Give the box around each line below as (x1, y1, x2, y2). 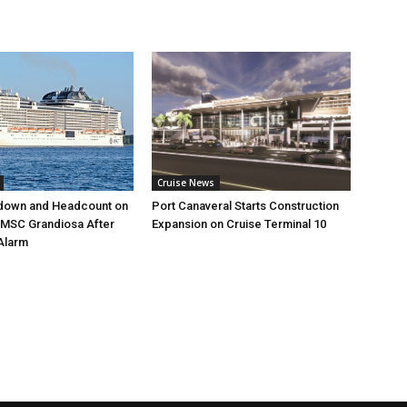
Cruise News (157, 176, 215, 190)
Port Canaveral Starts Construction (152, 199, 340, 213)
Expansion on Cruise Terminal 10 (152, 217, 327, 232)
